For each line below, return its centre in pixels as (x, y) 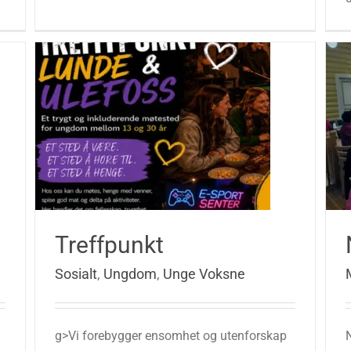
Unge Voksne (204, 274)
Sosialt (76, 274)
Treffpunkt (109, 245)
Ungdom (130, 274)
